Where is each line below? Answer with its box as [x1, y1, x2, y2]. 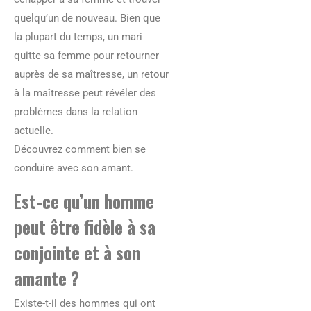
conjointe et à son [14, 239, 140, 266]
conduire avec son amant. [14, 162, 133, 175]
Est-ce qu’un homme [14, 188, 154, 215]
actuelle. [14, 124, 53, 137]
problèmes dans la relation [14, 106, 137, 119]
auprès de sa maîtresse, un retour [14, 68, 169, 81]
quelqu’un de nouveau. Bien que [14, 12, 160, 25]
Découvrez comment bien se [14, 143, 146, 156]
